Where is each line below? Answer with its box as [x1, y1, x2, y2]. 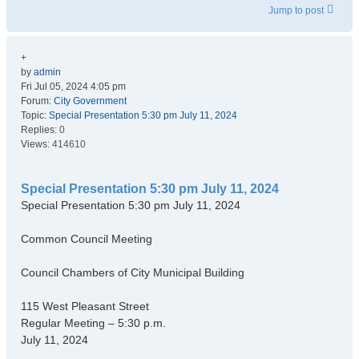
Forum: [21, 95, 54, 107]
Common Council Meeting [21, 232, 152, 245]
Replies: [21, 124, 59, 135]
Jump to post [268, 5, 324, 16]
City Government [54, 95, 127, 107]
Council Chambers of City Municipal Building [21, 266, 244, 279]
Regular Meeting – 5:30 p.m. [21, 317, 166, 329]
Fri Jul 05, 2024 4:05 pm [21, 81, 126, 92]
